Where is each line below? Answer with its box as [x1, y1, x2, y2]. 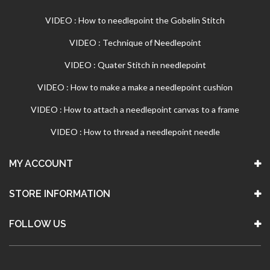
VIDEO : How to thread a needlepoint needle [50, 127, 220, 137]
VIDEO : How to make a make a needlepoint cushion [37, 82, 233, 93]
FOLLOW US [9, 218, 66, 230]
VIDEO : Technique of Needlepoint [69, 37, 201, 48]
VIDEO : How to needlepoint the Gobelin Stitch [45, 15, 225, 26]
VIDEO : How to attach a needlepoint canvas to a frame [31, 104, 239, 115]
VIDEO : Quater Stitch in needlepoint [64, 60, 206, 71]
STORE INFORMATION [9, 188, 110, 200]
